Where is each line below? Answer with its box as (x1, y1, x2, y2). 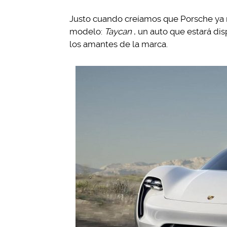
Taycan (104, 26, 132, 36)
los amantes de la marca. (69, 39, 168, 49)
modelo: (69, 26, 104, 36)
